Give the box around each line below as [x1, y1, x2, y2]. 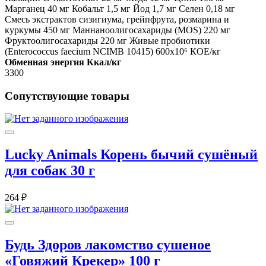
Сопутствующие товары [5, 89, 129, 102]
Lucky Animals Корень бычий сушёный [5, 147, 258, 163]
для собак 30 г [5, 163, 95, 179]
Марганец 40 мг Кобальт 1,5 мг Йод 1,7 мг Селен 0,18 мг [5, 3, 235, 14]
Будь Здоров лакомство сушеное [5, 237, 211, 253]
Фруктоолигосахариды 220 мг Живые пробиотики [5, 35, 210, 46]
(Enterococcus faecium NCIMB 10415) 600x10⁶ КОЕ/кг [5, 46, 221, 56]
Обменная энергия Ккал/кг [5, 56, 121, 67]
